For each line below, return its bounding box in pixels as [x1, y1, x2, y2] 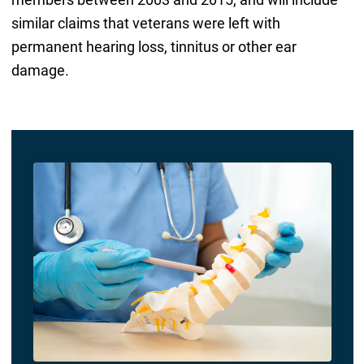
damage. [11, 62, 69, 80]
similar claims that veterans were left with [11, 15, 280, 32]
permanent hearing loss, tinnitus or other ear [11, 38, 297, 56]
